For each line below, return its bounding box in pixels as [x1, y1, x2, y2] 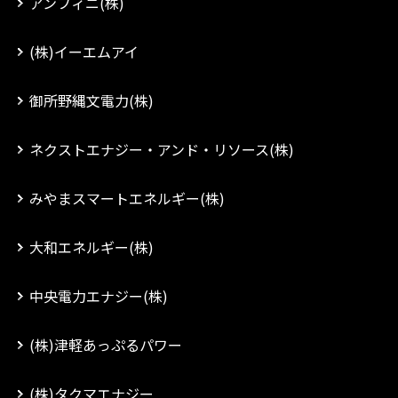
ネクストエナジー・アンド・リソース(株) [29, 139, 294, 160]
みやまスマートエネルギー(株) [29, 187, 225, 209]
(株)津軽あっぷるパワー [29, 334, 182, 355]
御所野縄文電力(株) [29, 90, 154, 111]
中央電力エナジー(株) [29, 285, 168, 306]
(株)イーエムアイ [29, 41, 139, 62]
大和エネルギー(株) [29, 236, 154, 258]
